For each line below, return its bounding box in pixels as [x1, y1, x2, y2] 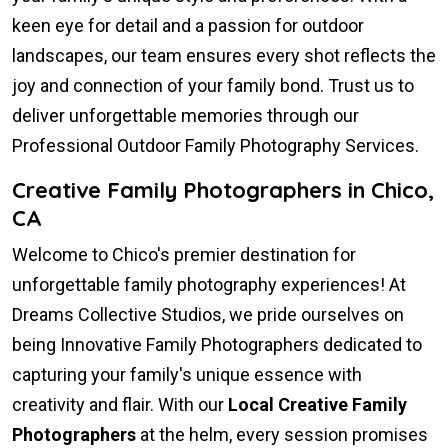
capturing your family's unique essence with [12, 364, 362, 386]
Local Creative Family [228, 394, 407, 416]
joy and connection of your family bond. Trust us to [12, 75, 414, 97]
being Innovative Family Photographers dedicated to [12, 334, 422, 356]
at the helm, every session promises [136, 424, 428, 446]
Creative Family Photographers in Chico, [12, 176, 434, 205]
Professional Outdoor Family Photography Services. [12, 135, 419, 157]
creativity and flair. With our [12, 394, 228, 416]
